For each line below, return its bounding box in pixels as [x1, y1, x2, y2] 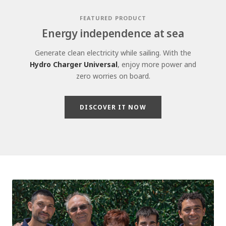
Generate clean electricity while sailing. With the [35, 48, 191, 58]
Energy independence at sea [42, 26, 184, 41]
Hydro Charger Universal [30, 60, 118, 70]
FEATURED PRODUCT [79, 14, 147, 22]
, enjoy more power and [118, 60, 196, 70]
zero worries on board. [76, 71, 150, 81]
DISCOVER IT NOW [80, 103, 146, 112]
